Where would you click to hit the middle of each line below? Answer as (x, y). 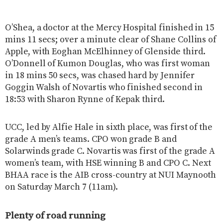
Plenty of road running (55, 215)
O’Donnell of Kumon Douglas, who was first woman (108, 63)
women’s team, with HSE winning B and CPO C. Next (108, 163)
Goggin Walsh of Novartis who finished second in (104, 87)
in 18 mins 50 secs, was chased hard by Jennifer (100, 75)
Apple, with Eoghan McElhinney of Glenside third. (105, 52)
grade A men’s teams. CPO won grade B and (91, 139)
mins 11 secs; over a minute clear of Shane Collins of (111, 40)
